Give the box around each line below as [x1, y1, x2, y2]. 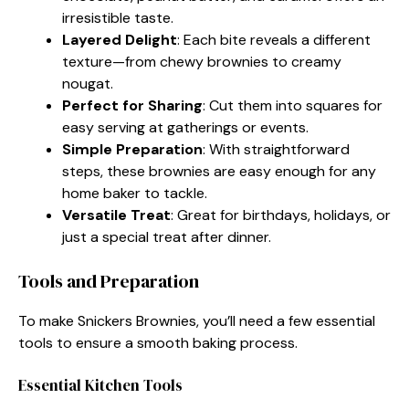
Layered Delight [62, 29, 177, 49]
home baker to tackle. [62, 183, 207, 203]
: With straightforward [203, 139, 350, 159]
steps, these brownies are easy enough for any [62, 161, 376, 181]
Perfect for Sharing [62, 95, 203, 115]
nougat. [62, 73, 113, 93]
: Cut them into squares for [203, 95, 383, 115]
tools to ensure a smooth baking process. [18, 332, 298, 352]
